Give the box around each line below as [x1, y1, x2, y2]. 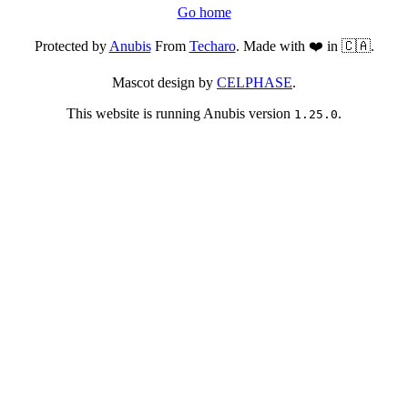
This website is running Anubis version [66, 106, 294, 122]
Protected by [34, 38, 109, 55]
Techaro [189, 38, 236, 55]
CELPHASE [217, 75, 292, 91]
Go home [177, 5, 231, 21]
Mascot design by [112, 75, 217, 91]
